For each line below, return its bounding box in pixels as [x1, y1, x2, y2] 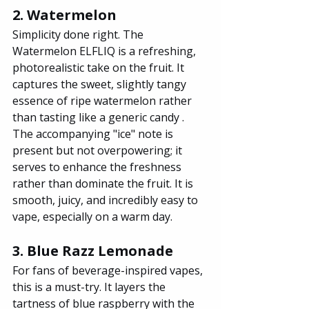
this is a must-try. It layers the [12, 279, 168, 295]
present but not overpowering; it [12, 142, 185, 158]
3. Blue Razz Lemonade [12, 241, 173, 260]
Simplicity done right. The [12, 26, 146, 42]
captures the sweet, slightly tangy [12, 76, 189, 92]
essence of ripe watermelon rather [12, 92, 195, 108]
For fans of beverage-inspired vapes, [12, 262, 206, 278]
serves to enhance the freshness [12, 159, 184, 175]
